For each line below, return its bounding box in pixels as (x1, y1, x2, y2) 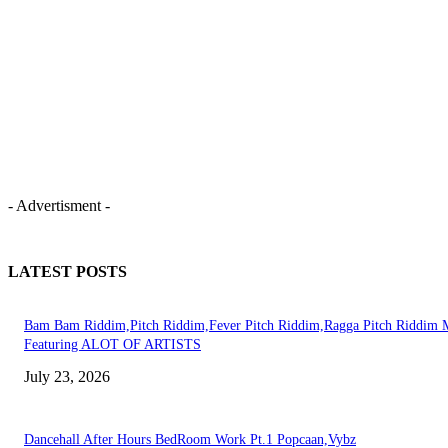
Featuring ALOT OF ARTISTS (24, 337, 201, 353)
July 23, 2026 (24, 368, 110, 386)
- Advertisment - (8, 197, 110, 215)
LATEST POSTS (8, 263, 127, 281)
